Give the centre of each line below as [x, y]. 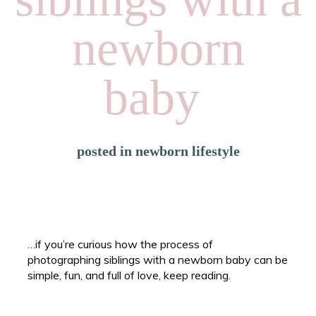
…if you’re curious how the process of [121, 244]
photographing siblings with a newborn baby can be [158, 259]
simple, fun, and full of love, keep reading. [129, 275]
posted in [106, 151]
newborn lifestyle [187, 151]
